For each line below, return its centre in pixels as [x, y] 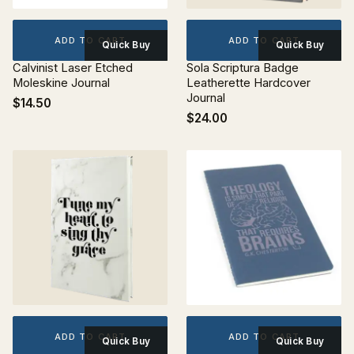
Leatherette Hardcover [249, 83]
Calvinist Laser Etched [73, 68]
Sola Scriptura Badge [243, 68]
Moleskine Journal [61, 83]
